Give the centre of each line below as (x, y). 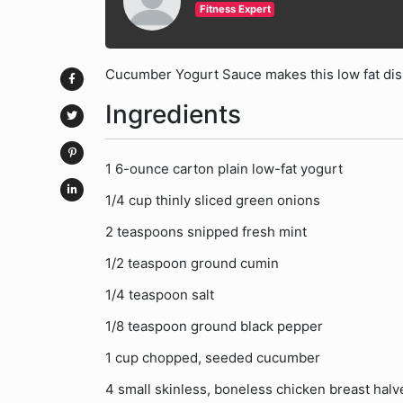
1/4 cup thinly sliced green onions (213, 200)
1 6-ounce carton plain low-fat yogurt (224, 169)
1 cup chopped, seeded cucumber (213, 358)
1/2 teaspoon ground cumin (192, 263)
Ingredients (173, 114)
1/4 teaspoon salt (160, 295)
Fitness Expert (235, 9)
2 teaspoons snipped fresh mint (206, 232)
